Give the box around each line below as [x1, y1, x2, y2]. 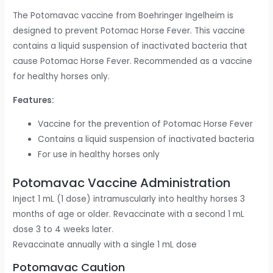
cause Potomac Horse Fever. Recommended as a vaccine [13, 55, 253, 68]
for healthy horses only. [13, 71, 110, 83]
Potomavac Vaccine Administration [13, 174, 231, 192]
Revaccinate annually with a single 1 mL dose [13, 239, 197, 251]
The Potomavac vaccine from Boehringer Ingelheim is [13, 10, 234, 22]
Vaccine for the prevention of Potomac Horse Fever [38, 118, 253, 130]
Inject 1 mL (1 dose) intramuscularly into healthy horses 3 [13, 193, 246, 205]
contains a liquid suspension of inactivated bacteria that [13, 40, 248, 52]
